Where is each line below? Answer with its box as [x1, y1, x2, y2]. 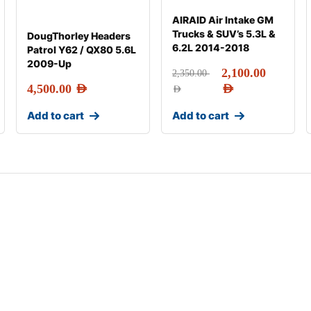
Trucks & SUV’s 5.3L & [171, 28, 276, 40]
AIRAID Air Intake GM [171, 14, 274, 26]
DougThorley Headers [26, 30, 131, 42]
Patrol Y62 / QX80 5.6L [26, 44, 136, 56]
